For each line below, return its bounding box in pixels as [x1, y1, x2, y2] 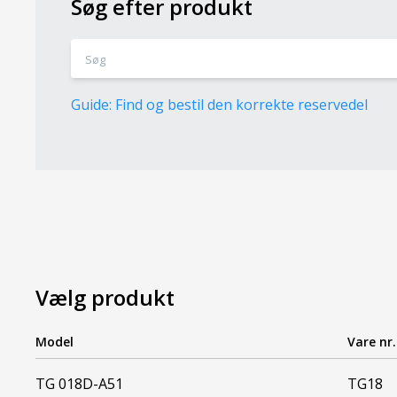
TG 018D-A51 [35, 373, 124, 393]
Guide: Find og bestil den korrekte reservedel [71, 94, 369, 114]
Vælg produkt [35, 282, 175, 312]
